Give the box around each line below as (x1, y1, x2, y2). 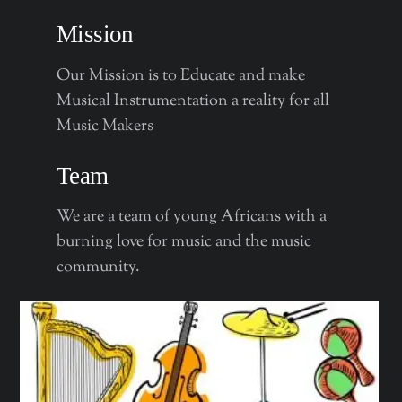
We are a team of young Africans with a (56, 205, 327, 230)
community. (56, 256, 140, 280)
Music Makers (56, 114, 161, 138)
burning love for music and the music (56, 231, 311, 255)
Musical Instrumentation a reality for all (56, 89, 329, 113)
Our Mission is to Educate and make (56, 64, 305, 88)
